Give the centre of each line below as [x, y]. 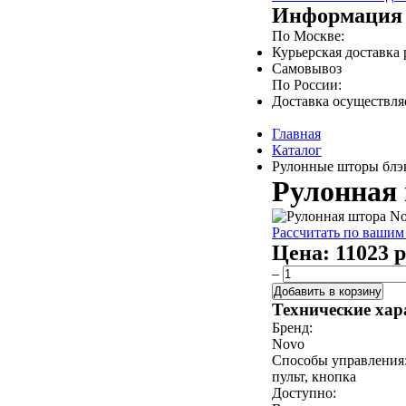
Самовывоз [307, 68]
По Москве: [308, 36]
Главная [296, 134]
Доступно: [304, 393]
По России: [307, 85]
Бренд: [292, 328]
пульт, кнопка [314, 377]
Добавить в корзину [328, 291]
